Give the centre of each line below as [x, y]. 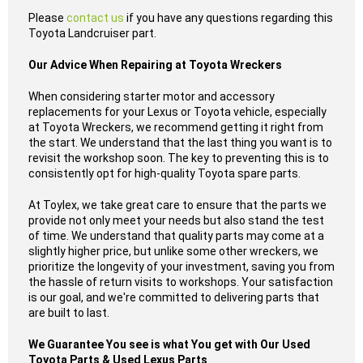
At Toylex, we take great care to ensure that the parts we [177, 205]
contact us [95, 18]
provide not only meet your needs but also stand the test [176, 220]
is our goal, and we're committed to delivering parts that [174, 297]
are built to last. [69, 313]
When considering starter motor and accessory [152, 96]
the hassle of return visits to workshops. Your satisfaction [181, 282]
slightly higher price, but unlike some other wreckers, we [173, 251]
